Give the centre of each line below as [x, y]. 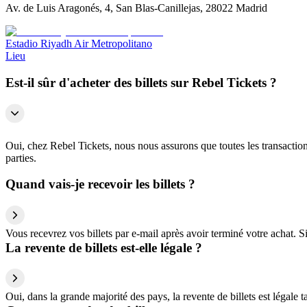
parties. [21, 158]
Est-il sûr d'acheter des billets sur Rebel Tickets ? [141, 82]
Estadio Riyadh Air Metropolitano [79, 44]
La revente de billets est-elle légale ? [104, 247]
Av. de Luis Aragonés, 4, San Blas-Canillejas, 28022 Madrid [136, 8]
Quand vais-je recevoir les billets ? [100, 184]
